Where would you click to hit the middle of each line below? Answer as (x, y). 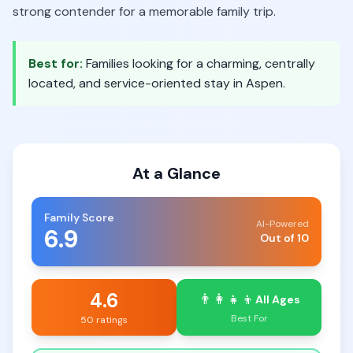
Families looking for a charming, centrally (201, 63)
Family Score (79, 217)
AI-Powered (282, 224)
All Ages (277, 299)
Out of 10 (284, 238)
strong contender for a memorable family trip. (144, 11)
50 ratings (104, 320)
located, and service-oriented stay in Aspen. (157, 83)
